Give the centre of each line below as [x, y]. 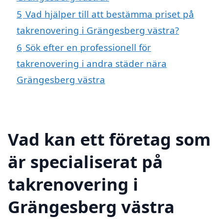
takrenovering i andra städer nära [92, 64]
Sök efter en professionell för [88, 47]
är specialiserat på [85, 161]
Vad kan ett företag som [109, 139]
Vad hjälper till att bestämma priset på [110, 14]
